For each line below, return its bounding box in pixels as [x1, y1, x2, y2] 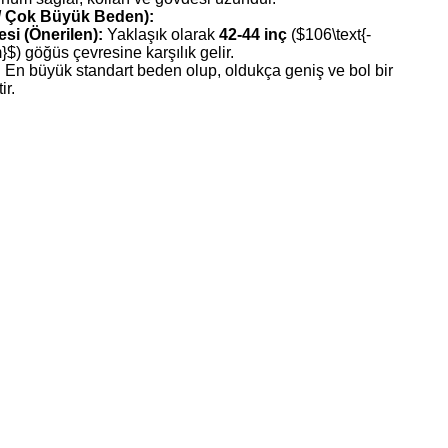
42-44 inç [219, 25, 288, 43]
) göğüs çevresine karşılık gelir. [16, 43, 235, 61]
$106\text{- [296, 25, 372, 43]
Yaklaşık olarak [103, 25, 220, 43]
